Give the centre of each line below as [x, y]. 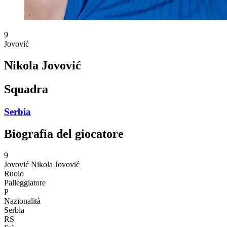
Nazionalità [22, 201]
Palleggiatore [25, 183]
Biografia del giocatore [64, 134]
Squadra [26, 89]
